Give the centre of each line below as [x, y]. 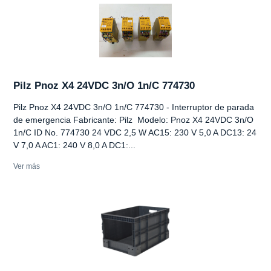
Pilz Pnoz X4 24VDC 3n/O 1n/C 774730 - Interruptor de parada [134, 107]
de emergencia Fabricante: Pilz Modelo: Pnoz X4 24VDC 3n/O [133, 119]
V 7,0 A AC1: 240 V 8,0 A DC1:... [74, 145]
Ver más [27, 166]
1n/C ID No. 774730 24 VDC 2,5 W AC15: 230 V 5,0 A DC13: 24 [135, 132]
